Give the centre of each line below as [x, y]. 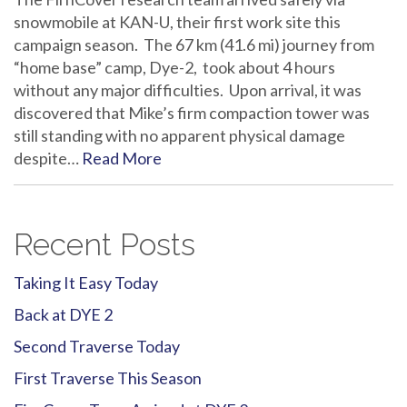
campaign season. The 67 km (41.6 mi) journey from [194, 45]
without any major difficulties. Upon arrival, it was [188, 90]
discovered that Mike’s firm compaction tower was [192, 113]
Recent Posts [104, 244]
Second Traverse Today [97, 346]
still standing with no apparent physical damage [179, 135]
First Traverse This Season [108, 378]
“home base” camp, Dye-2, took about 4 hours [174, 67]
